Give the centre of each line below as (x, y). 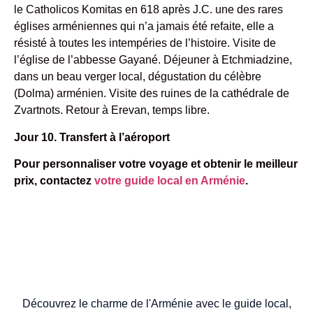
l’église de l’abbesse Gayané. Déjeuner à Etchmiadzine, (153, 60)
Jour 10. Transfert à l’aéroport (92, 137)
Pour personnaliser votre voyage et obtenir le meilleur (156, 164)
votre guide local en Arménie (170, 181)
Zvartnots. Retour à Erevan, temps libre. (112, 110)
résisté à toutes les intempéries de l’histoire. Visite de (145, 43)
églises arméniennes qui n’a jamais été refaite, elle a (144, 27)
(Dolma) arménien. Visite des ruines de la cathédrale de (152, 94)
